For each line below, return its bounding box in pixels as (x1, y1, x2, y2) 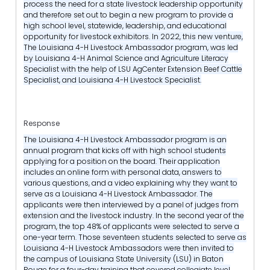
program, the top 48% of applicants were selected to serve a (24, 221, 239, 232)
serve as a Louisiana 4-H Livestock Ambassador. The (24, 189, 213, 199)
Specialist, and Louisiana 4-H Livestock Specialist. (24, 74, 201, 85)
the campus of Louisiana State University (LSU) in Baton (24, 254, 224, 265)
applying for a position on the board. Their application (24, 156, 220, 167)
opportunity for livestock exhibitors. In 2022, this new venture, (24, 31, 243, 42)
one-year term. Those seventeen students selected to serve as (24, 232, 246, 243)
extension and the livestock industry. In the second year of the (24, 210, 244, 221)
